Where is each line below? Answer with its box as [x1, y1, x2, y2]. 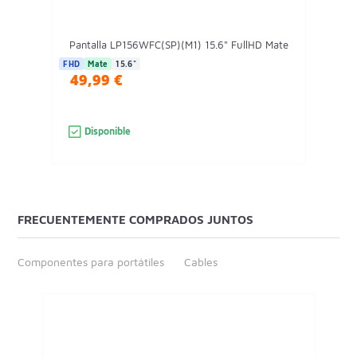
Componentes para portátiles [18, 254, 165, 269]
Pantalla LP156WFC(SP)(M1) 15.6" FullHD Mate [69, 37, 288, 51]
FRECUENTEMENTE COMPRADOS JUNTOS [18, 212, 254, 226]
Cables [184, 254, 218, 269]
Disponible [84, 124, 131, 137]
